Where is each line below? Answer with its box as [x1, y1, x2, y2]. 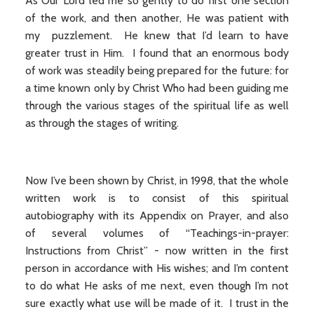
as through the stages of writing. [25, 116, 179, 130]
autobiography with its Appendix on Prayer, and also [25, 209, 289, 222]
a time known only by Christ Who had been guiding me [25, 81, 289, 95]
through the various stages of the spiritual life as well [25, 99, 289, 112]
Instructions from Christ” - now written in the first [25, 244, 289, 257]
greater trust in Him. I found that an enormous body [25, 46, 289, 60]
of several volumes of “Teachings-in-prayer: [25, 226, 289, 240]
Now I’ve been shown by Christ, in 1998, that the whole [25, 174, 289, 187]
